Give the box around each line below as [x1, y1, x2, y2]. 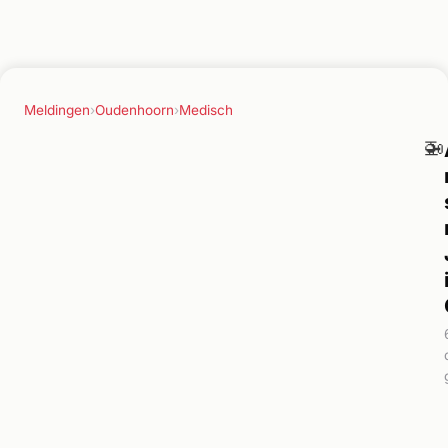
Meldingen [24, 101, 90, 118]
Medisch [179, 101, 233, 118]
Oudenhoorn [95, 101, 174, 118]
